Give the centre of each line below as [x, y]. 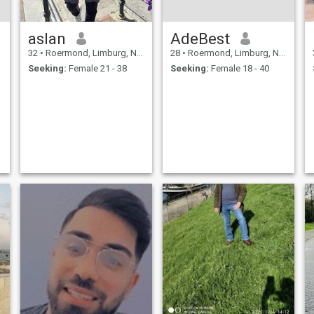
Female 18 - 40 [239, 69]
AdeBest [200, 38]
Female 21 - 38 [96, 69]
